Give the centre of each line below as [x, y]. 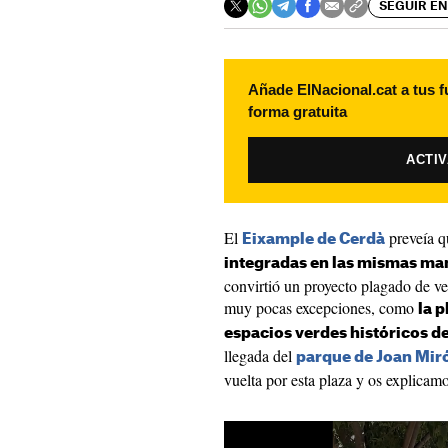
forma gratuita [297, 111]
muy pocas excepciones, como [321, 307]
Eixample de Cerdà [313, 239]
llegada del [260, 355]
